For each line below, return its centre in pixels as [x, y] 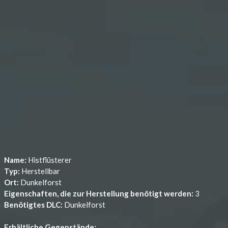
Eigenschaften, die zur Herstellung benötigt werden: [99, 193]
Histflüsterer [50, 160]
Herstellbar [41, 171]
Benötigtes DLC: [34, 205]
